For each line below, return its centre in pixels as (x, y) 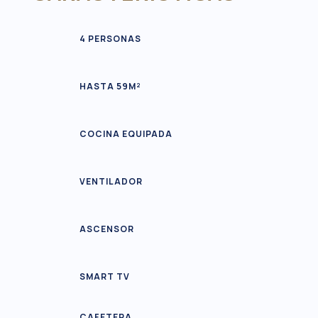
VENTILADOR (111, 181)
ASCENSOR (106, 229)
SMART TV (104, 276)
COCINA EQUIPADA (126, 133)
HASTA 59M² (110, 86)
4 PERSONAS (110, 38)
